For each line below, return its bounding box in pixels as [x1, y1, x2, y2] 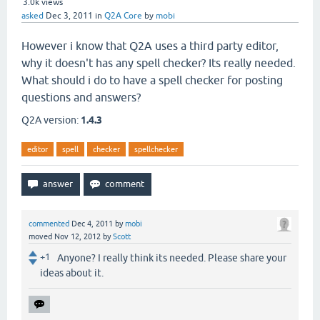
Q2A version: [21, 114, 81, 126]
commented [29, 219, 69, 228]
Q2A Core [104, 11, 142, 21]
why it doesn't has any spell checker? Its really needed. [21, 56, 296, 69]
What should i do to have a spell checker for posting [21, 74, 283, 86]
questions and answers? [21, 91, 141, 104]
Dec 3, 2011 [46, 11, 93, 21]
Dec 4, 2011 [71, 219, 113, 228]
